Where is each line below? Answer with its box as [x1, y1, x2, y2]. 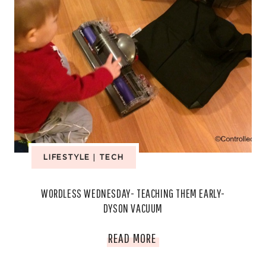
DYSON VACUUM [103, 201, 163, 215]
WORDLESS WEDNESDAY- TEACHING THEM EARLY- [40, 186, 225, 200]
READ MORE [108, 230, 156, 245]
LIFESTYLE [43, 153, 91, 161]
